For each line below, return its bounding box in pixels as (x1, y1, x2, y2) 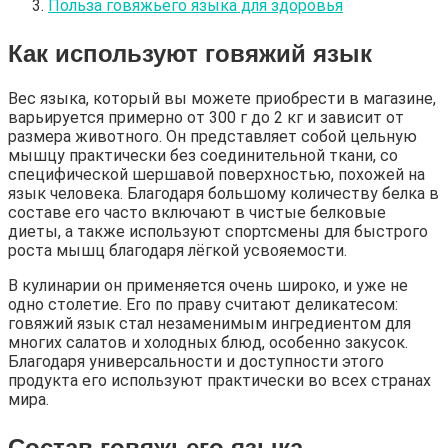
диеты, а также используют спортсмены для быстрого (8, 221, 428, 241)
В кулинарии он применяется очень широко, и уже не (8, 275, 408, 295)
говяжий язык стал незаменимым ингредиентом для (8, 313, 411, 333)
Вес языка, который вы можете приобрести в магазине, (8, 88, 436, 108)
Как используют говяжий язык (8, 34, 372, 69)
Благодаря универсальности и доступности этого (8, 351, 384, 371)
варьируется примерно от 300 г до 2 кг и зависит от (8, 107, 404, 127)
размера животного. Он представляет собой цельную (8, 126, 417, 146)
